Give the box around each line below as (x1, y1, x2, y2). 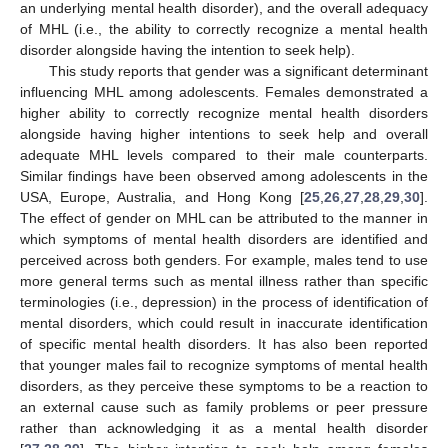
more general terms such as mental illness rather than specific (20, 273, 428, 290)
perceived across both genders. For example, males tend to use (20, 252, 428, 269)
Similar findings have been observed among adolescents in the (20, 168, 428, 185)
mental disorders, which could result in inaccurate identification (20, 315, 428, 332)
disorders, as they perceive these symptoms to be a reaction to (20, 378, 428, 395)
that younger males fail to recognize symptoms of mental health (20, 357, 428, 374)
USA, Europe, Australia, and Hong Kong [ (20, 189, 304, 206)
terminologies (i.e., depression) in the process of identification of (20, 294, 428, 311)
